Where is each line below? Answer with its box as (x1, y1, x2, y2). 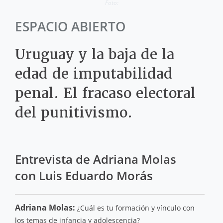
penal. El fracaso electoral (15, 84, 196, 102)
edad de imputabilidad (15, 65, 173, 83)
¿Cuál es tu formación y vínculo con (75, 203, 195, 213)
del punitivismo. (15, 104, 132, 121)
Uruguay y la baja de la (15, 45, 174, 63)
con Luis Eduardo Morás (15, 168, 153, 184)
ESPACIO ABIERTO (15, 18, 125, 35)
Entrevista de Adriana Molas (15, 151, 176, 167)
